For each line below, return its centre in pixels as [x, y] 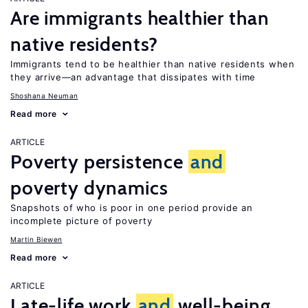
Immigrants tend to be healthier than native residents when [153, 64]
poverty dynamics [89, 188]
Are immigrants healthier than [140, 18]
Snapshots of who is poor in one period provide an [132, 208]
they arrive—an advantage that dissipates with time [133, 77]
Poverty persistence [99, 162]
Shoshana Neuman [44, 96]
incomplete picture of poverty [81, 221]
